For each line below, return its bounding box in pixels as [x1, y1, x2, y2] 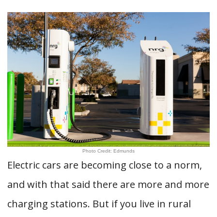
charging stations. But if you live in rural [7, 197, 191, 210]
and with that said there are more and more [7, 178, 209, 191]
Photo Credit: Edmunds [82, 148, 135, 154]
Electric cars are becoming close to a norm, [7, 158, 202, 171]
